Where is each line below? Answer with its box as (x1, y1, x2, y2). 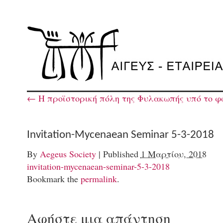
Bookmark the (26, 172, 81, 185)
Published (103, 147, 138, 160)
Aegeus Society (39, 147, 96, 160)
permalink (80, 172, 117, 185)
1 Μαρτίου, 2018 (140, 147, 207, 160)
